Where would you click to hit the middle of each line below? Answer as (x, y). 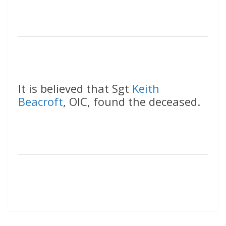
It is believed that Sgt (75, 89)
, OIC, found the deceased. (132, 102)
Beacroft (41, 102)
